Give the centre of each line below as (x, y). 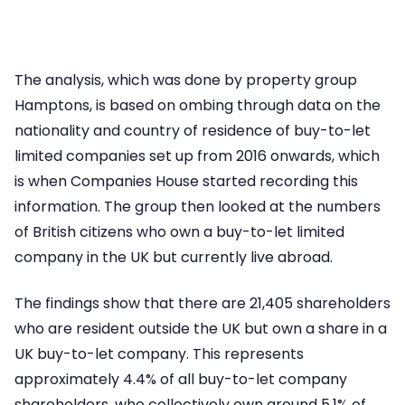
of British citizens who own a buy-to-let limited (179, 232)
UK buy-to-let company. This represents (159, 353)
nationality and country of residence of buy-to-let (193, 131)
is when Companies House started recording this (186, 182)
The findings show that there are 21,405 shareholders (202, 303)
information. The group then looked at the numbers (198, 207)
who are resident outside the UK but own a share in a (201, 328)
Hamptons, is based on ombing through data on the (198, 106)
